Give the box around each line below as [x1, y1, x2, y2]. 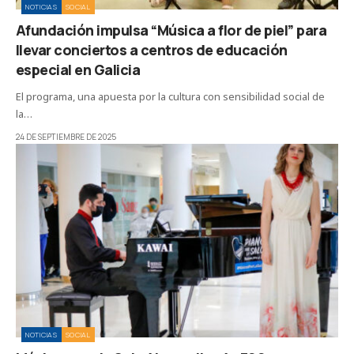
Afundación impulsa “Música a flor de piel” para [16, 21, 327, 40]
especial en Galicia [16, 60, 141, 80]
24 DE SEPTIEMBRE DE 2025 [16, 131, 116, 143]
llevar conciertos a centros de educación [16, 40, 288, 60]
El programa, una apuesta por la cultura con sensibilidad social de [16, 89, 325, 104]
